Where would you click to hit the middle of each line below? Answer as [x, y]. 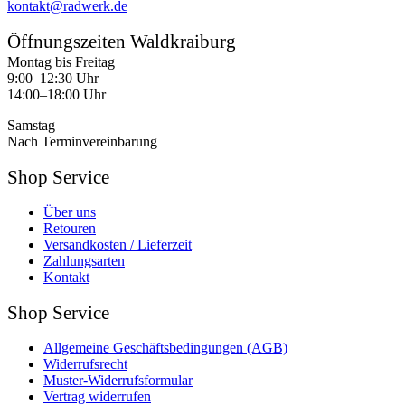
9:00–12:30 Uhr [53, 78]
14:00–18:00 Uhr [57, 94]
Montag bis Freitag [61, 61]
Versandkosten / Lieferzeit [118, 244]
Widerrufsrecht [85, 363]
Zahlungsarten [84, 260]
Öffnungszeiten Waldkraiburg [122, 41]
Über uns [70, 212]
